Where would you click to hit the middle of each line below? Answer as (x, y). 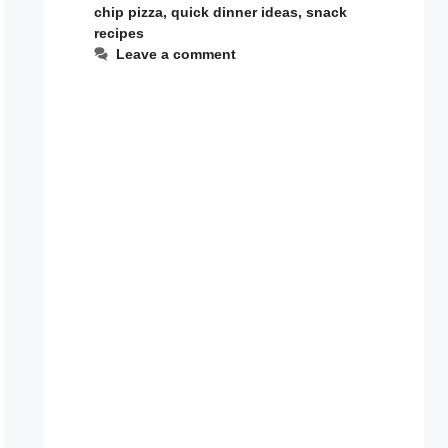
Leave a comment (176, 53)
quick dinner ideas (234, 11)
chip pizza (128, 11)
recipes (119, 32)
